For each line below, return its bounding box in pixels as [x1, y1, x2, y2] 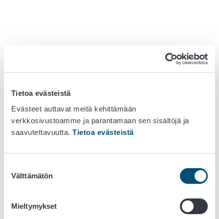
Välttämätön [11, 171, 53, 180]
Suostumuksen [3, 161, 53, 170]
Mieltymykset [11, 201, 57, 210]
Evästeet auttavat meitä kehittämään [11, 104, 136, 113]
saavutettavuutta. [11, 128, 72, 136]
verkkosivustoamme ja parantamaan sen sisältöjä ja [11, 116, 189, 125]
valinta [3, 173, 24, 182]
